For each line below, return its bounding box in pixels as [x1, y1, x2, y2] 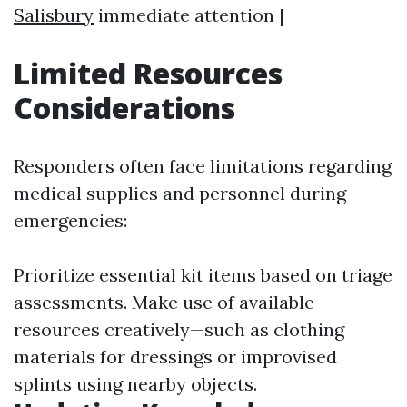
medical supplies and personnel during [14, 182, 346, 204]
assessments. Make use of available [14, 291, 314, 313]
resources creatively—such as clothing [14, 318, 344, 341]
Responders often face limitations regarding [14, 154, 392, 177]
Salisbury [14, 4, 94, 26]
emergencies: [14, 209, 127, 232]
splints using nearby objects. [14, 372, 257, 395]
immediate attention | [94, 4, 284, 26]
